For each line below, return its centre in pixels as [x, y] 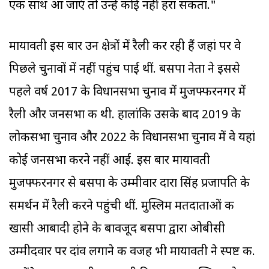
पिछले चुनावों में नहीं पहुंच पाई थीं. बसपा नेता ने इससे [125, 70]
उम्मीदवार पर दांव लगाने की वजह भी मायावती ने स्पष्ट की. [132, 252]
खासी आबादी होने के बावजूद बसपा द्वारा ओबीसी [117, 230]
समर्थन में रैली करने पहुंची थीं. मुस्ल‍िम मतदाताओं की [122, 207]
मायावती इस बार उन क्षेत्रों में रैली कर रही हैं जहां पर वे [125, 47]
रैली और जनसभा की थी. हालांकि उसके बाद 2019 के [125, 116]
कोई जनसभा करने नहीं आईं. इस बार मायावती [110, 161]
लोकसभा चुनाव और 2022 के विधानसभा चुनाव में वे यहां [132, 138]
